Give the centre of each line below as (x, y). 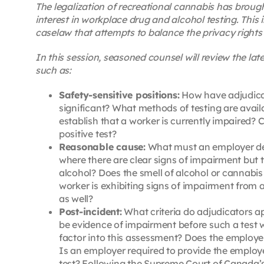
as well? (76, 198)
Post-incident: (90, 211)
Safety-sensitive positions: (119, 95)
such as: (53, 70)
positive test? (88, 133)
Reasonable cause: (102, 146)
